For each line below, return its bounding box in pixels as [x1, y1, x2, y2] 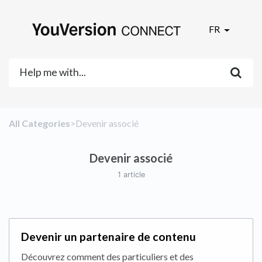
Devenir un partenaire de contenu [21, 230, 196, 244]
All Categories [9, 118, 70, 129]
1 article [117, 170, 145, 180]
